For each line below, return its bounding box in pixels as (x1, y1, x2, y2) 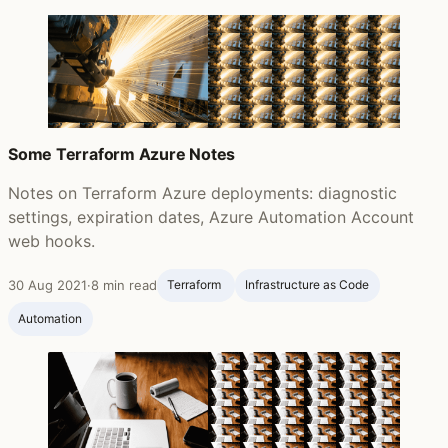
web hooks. (8, 230, 95, 251)
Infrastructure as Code (245, 277, 370, 293)
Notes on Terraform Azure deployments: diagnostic (8, 182, 397, 203)
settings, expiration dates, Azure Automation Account (8, 206, 414, 227)
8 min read (91, 276, 157, 293)
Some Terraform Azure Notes (8, 143, 236, 164)
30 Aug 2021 (8, 276, 87, 293)
